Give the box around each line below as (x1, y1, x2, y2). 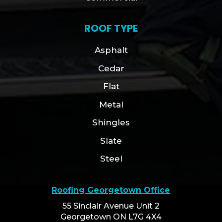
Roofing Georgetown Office (52, 185, 170, 195)
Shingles (92, 117, 130, 128)
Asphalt (94, 45, 128, 55)
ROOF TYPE (84, 21, 138, 36)
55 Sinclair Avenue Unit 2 (62, 201, 160, 211)
